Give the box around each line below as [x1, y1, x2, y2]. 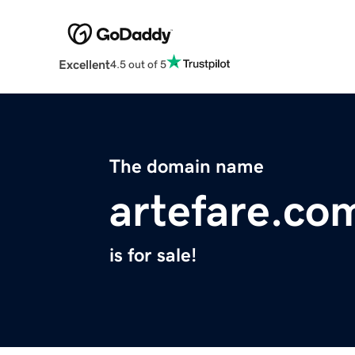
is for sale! [109, 246, 197, 265]
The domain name [109, 157, 264, 177]
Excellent [58, 58, 110, 71]
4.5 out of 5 [109, 58, 166, 70]
